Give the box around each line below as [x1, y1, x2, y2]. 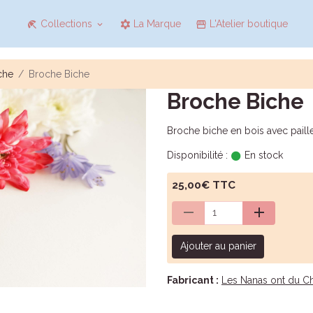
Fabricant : [167, 274, 219, 286]
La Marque [131, 17, 182, 29]
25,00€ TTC [172, 179, 235, 191]
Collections [38, 17, 96, 29]
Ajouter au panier [180, 240, 256, 252]
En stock [242, 150, 283, 161]
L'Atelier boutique [207, 17, 289, 29]
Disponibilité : [167, 150, 228, 161]
